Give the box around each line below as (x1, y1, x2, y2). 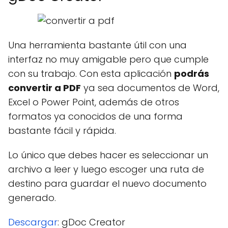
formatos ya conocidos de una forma (8, 110, 183, 123)
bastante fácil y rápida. (8, 124, 116, 137)
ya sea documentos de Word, (81, 81, 219, 94)
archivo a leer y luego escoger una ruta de (8, 163, 204, 176)
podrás (174, 67, 209, 80)
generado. (8, 191, 56, 204)
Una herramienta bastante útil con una (8, 39, 187, 51)
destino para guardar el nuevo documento (8, 177, 207, 190)
